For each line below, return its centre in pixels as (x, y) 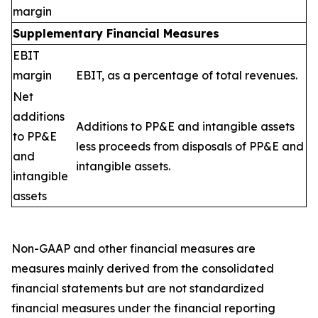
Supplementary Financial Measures (116, 33)
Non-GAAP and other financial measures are (133, 248)
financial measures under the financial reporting (143, 308)
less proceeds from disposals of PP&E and (190, 146)
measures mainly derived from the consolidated (143, 268)
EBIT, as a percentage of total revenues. (187, 75)
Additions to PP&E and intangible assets (185, 126)
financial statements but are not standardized (138, 288)
